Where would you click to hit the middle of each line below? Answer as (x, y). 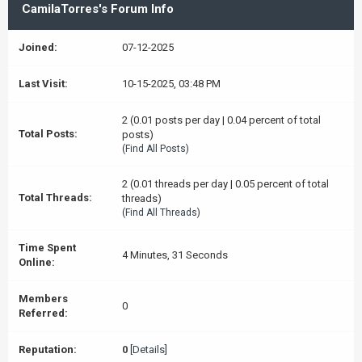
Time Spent (47, 248)
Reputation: (48, 349)
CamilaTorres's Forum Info (98, 9)
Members (43, 299)
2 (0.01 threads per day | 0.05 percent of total (225, 184)
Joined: (38, 47)
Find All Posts (156, 149)
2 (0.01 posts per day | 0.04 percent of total (221, 120)
